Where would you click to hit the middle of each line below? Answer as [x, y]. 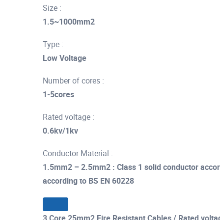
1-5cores [58, 94]
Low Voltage [65, 58]
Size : [52, 8]
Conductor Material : [78, 153]
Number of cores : [73, 81]
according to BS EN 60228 [88, 181]
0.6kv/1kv [60, 131]
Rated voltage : [69, 117]
